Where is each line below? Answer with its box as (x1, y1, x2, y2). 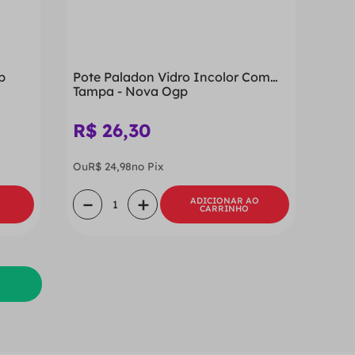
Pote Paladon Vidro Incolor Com (72, 69, 270, 86)
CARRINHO (200, 202, 250, 214)
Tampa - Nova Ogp (72, 83, 188, 100)
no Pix (131, 160, 164, 174)
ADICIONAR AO (189, 194, 259, 206)
